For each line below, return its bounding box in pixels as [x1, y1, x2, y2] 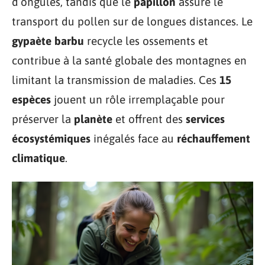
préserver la [12, 112, 74, 125]
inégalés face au [91, 132, 177, 145]
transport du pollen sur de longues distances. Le [12, 15, 253, 28]
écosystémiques [12, 132, 91, 145]
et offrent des [112, 112, 186, 125]
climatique [12, 151, 65, 164]
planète [74, 112, 112, 125]
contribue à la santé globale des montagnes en [12, 54, 247, 67]
